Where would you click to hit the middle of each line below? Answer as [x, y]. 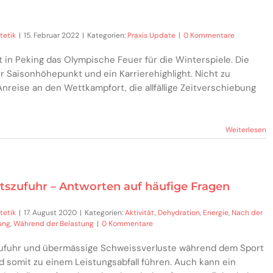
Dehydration [179, 212]
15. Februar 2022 [51, 35]
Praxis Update [151, 35]
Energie [216, 212]
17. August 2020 [50, 212]
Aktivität [140, 212]
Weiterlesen [246, 129]
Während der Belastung [54, 223]
